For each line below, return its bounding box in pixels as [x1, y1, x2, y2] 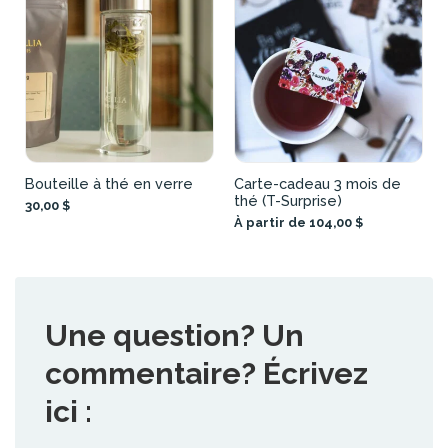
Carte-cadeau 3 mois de [234, 174, 401, 192]
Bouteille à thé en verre [25, 174, 193, 192]
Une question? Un [45, 317, 304, 353]
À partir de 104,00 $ [234, 214, 363, 230]
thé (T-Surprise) [234, 191, 342, 209]
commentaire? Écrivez [45, 355, 368, 391]
